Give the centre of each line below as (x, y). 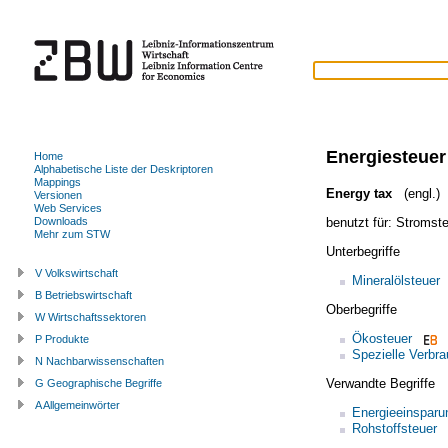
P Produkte (62, 338)
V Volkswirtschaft (76, 272)
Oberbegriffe (361, 309)
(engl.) (417, 193)
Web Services (68, 207)
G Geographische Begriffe (98, 382)
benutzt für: (360, 222)
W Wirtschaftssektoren (90, 316)
